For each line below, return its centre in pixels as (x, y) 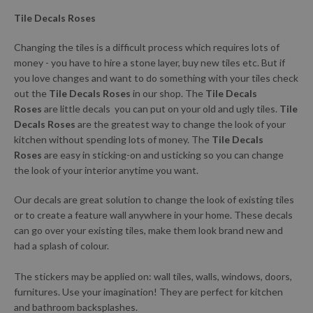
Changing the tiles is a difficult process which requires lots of (147, 47)
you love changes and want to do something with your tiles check (156, 78)
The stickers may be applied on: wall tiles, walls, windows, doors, (153, 276)
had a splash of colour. (61, 245)
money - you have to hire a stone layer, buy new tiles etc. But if (150, 62)
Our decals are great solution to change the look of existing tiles (154, 199)
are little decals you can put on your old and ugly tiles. (161, 108)
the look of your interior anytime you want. (106, 170)
